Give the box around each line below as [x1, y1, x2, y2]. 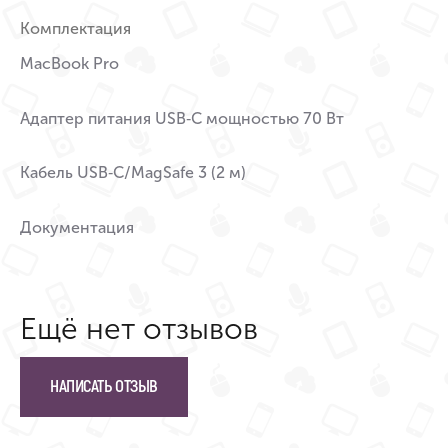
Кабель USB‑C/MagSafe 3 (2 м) [20, 163, 246, 183]
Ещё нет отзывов [20, 310, 258, 347]
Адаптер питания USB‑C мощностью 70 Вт [20, 108, 344, 128]
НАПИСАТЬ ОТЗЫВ [50, 375, 158, 397]
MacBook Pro [20, 53, 119, 73]
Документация [20, 218, 134, 238]
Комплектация [20, 19, 131, 39]
